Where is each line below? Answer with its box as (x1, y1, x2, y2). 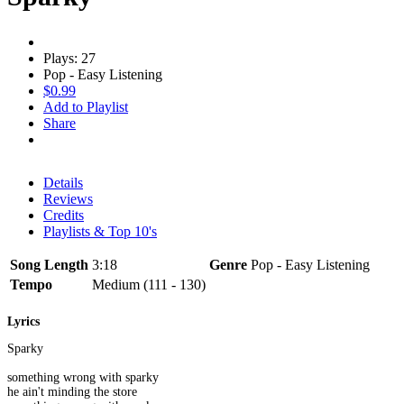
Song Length (10, 256, 88, 272)
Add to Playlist (43, 98, 128, 115)
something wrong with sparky (7, 371, 159, 385)
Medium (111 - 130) (92, 276, 206, 292)
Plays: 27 (43, 50, 96, 66)
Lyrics (7, 315, 40, 329)
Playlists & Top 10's (43, 223, 157, 239)
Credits (43, 207, 84, 223)
